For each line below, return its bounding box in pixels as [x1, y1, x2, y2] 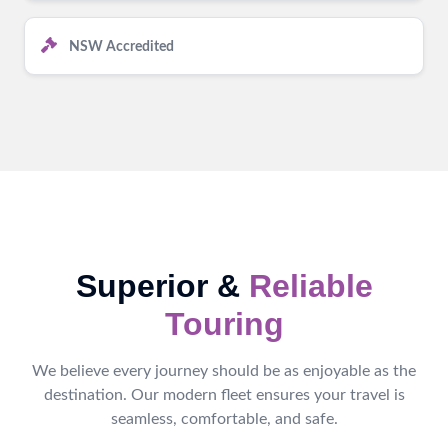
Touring [164, 305, 284, 342]
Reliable [248, 267, 373, 304]
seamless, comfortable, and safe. [110, 410, 338, 427]
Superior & [75, 267, 249, 304]
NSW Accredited [69, 39, 174, 54]
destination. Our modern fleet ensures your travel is [43, 386, 405, 403]
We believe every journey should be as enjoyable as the [32, 362, 416, 379]
